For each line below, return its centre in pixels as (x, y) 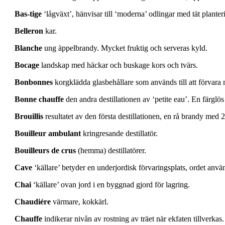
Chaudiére (33, 202)
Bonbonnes (34, 82)
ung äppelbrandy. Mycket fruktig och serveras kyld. (125, 48)
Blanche (28, 48)
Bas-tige (28, 14)
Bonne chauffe (39, 99)
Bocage (27, 65)
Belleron (29, 31)
